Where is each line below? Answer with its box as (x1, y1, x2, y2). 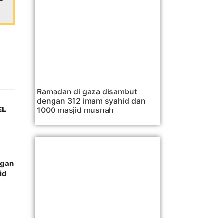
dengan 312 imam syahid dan (37, 95, 145, 106)
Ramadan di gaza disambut (37, 86, 137, 96)
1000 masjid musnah (37, 105, 114, 115)
